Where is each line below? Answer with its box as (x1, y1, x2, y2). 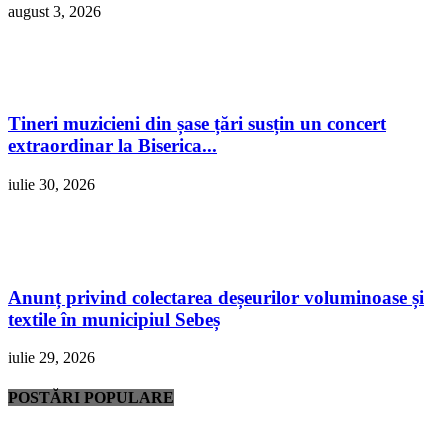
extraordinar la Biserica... (8, 135, 217, 157)
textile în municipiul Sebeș (8, 308, 220, 330)
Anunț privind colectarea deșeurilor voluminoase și (8, 286, 424, 308)
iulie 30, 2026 (8, 176, 95, 194)
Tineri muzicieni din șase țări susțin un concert (8, 113, 386, 135)
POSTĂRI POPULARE (8, 388, 174, 406)
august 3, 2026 (8, 2, 101, 20)
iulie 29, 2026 (8, 349, 95, 367)
